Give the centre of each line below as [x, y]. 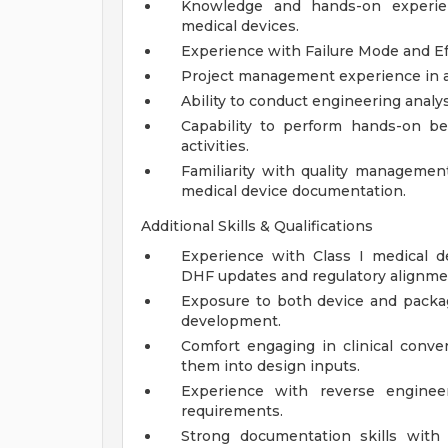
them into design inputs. [270, 366]
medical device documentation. [293, 191]
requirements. [232, 411]
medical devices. [240, 26]
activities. [215, 146]
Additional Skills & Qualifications [257, 226]
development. [231, 321]
